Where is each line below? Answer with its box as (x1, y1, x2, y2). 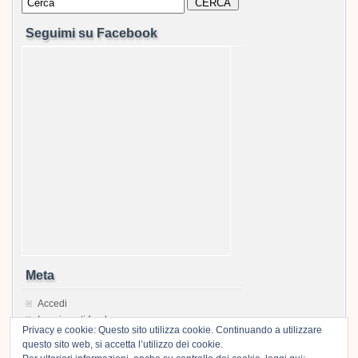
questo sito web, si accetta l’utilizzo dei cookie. (22, 339, 223, 350)
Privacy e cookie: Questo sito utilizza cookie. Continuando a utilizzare (22, 324, 322, 336)
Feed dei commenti (38, 329, 121, 341)
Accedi (38, 297, 67, 309)
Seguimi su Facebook (26, 26, 157, 40)
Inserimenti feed (38, 313, 107, 325)
